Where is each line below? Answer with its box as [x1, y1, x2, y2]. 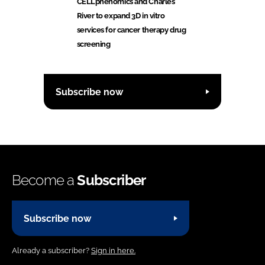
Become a [12, 172, 77, 189]
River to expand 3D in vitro [76, 11, 165, 21]
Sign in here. [91, 246, 135, 256]
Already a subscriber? [12, 246, 91, 256]
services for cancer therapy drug [76, 25, 186, 35]
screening [76, 40, 111, 49]
